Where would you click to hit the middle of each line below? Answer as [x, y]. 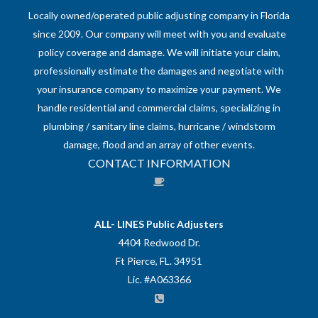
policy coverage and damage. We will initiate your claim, [159, 52]
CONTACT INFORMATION [159, 163]
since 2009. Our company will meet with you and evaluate [159, 33]
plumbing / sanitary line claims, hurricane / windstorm [159, 126]
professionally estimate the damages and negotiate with [159, 70]
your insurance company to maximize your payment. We [159, 89]
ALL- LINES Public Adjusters [159, 224]
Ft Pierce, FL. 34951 [159, 261]
